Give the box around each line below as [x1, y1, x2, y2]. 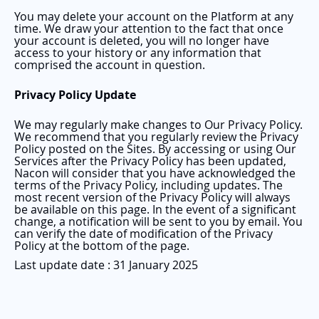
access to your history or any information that [14, 44, 261, 61]
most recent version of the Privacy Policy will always [14, 189, 291, 205]
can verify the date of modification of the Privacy [14, 225, 273, 241]
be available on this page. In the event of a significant [14, 201, 296, 217]
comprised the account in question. [14, 56, 205, 73]
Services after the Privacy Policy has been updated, [14, 152, 286, 169]
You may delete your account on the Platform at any [14, 8, 293, 24]
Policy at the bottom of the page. [14, 237, 189, 253]
